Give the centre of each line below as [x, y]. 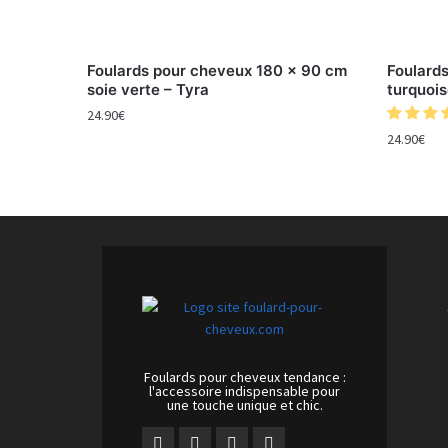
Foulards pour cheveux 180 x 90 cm [217, 71]
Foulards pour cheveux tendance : [244, 377]
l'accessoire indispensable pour [244, 391]
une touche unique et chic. [244, 405]
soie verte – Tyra [148, 90]
